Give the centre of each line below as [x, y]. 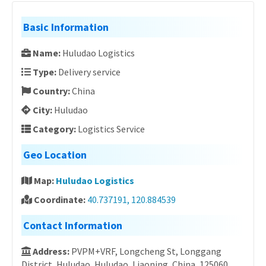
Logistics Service [111, 129]
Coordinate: [60, 199]
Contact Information [73, 225]
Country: [51, 91]
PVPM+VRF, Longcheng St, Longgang [146, 251]
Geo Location [55, 155]
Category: [54, 129]
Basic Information [66, 27]
